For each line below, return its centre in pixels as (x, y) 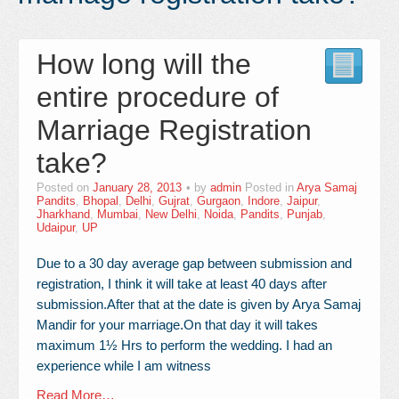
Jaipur (302, 201)
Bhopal (101, 201)
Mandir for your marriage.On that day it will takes (177, 325)
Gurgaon (219, 201)
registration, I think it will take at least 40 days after (182, 284)
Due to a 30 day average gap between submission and (194, 263)
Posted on (65, 188)
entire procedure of (158, 97)
